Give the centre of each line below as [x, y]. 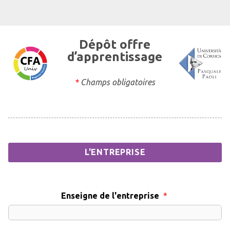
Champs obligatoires [117, 82]
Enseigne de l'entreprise [110, 195]
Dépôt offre [115, 44]
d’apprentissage [115, 56]
